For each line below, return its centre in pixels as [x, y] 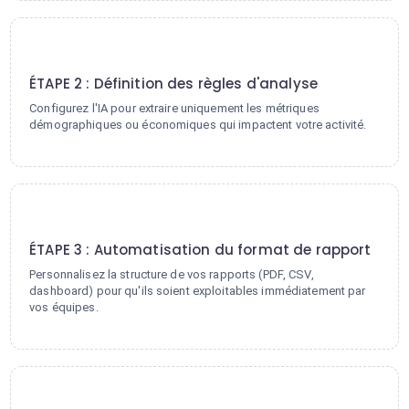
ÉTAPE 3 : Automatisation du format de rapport [200, 250]
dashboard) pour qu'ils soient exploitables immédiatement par [198, 291]
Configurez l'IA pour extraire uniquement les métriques [174, 108]
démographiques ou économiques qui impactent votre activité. [198, 125]
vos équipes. [64, 307]
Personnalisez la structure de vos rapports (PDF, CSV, [172, 274]
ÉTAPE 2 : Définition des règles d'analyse [173, 84]
